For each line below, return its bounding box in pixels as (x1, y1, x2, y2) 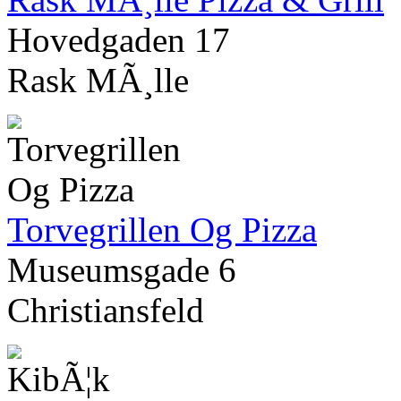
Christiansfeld (7, 291, 204, 330)
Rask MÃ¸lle (7, 61, 189, 100)
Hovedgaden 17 (7, 21, 230, 60)
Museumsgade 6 (7, 251, 236, 290)
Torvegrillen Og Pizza (7, 210, 317, 250)
